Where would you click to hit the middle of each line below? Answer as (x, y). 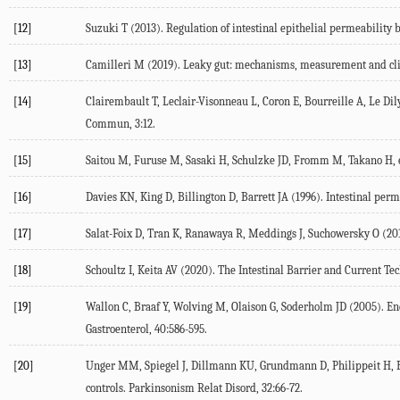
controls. (107, 388)
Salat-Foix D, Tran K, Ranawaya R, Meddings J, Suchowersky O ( (236, 234)
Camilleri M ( (119, 65)
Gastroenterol (117, 329)
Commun (108, 124)
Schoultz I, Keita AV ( (135, 271)
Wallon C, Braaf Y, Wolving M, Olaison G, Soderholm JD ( (220, 307)
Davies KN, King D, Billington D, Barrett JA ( (191, 197)
